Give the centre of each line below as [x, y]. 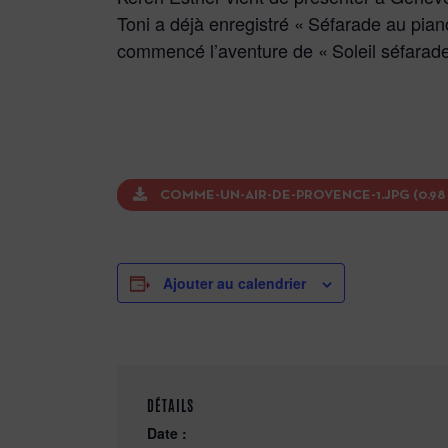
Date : [167, 433]
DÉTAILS [171, 406]
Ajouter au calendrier [234, 283]
